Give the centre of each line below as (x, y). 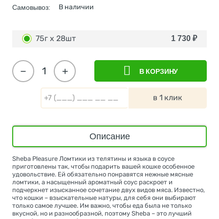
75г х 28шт (56, 39)
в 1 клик (168, 98)
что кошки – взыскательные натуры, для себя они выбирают (104, 197)
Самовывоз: (31, 7)
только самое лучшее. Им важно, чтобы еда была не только (102, 205)
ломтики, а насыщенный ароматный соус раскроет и (92, 182)
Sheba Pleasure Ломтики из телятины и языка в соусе (93, 158)
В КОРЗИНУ (159, 72)
